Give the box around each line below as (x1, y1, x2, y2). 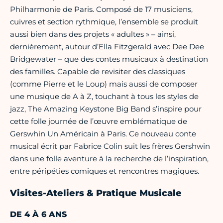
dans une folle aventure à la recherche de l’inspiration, (10, 154, 209, 164)
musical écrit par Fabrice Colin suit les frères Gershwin (10, 141, 210, 151)
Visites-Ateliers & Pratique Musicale (10, 188, 182, 199)
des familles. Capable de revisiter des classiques (10, 67, 185, 77)
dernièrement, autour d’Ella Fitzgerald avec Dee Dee (10, 42, 204, 52)
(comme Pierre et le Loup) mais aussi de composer (10, 79, 198, 89)
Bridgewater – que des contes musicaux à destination (10, 54, 208, 64)
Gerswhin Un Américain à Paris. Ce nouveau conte (10, 129, 196, 139)
